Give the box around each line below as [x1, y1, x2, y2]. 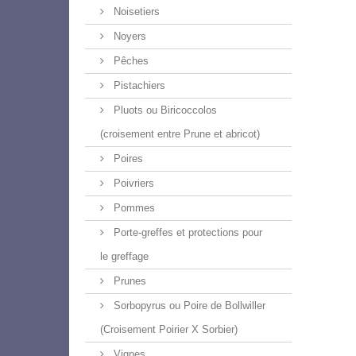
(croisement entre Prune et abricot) [100, 128, 260, 140]
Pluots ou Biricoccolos [110, 104, 217, 116]
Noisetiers [110, 6, 160, 17]
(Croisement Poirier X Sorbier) [100, 323, 238, 335]
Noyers [110, 30, 146, 42]
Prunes [110, 275, 146, 287]
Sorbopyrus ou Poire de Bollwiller [110, 300, 265, 311]
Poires [110, 153, 143, 164]
